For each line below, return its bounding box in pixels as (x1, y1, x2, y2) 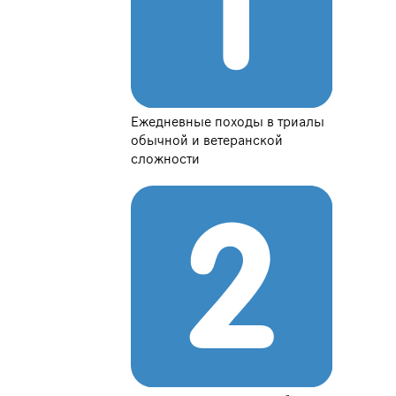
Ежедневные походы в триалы (130, 115, 324, 130)
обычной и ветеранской (130, 133, 283, 148)
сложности (130, 152, 200, 167)
